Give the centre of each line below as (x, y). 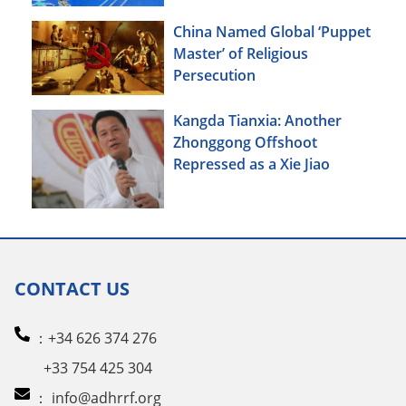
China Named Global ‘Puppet (272, 31)
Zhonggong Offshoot (245, 142)
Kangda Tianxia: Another (257, 120)
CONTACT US (72, 288)
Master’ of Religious (241, 53)
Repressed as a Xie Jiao (251, 164)
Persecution (214, 75)
